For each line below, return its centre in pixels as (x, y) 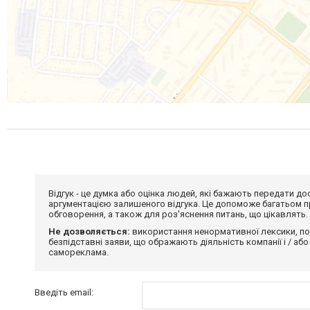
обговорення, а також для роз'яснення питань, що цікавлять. (178, 214)
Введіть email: (64, 292)
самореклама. (79, 252)
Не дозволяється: (89, 231)
